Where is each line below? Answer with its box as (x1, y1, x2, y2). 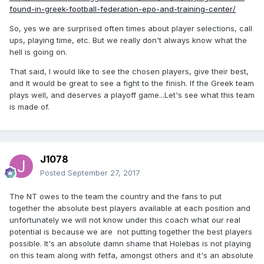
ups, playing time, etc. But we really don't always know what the (9, 35, 247, 45)
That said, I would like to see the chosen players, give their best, (9, 67, 249, 77)
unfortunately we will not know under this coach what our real (9, 215, 240, 225)
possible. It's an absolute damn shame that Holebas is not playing (9, 239, 251, 249)
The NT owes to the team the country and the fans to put (9, 192, 222, 202)
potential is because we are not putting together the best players (9, 227, 252, 237)
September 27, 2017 (68, 168, 140, 178)
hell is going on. (9, 47, 67, 57)
